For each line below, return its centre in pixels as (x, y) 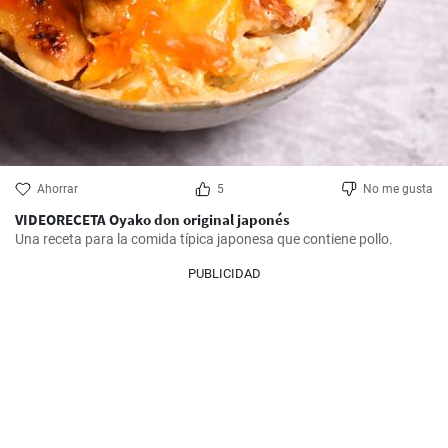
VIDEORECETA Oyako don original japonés (152, 219)
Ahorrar (57, 189)
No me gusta (398, 189)
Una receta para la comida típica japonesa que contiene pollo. (204, 239)
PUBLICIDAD (224, 273)
